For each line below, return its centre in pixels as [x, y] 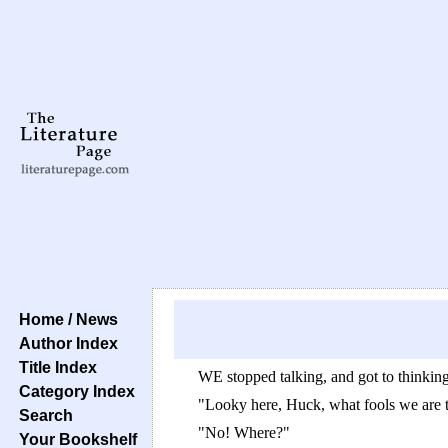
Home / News [64, 319]
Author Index [64, 343]
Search [42, 415]
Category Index [73, 391]
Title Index [54, 367]
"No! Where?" [244, 432]
